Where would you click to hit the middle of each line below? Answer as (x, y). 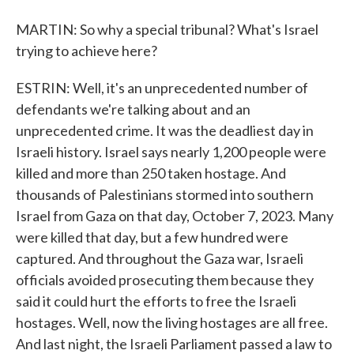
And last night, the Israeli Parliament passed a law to (174, 344)
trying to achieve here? (87, 51)
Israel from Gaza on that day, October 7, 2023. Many (175, 216)
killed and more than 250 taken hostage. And (151, 173)
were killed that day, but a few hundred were (152, 237)
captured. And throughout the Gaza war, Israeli (160, 258)
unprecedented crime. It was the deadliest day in (165, 130)
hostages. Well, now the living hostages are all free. (172, 322)
